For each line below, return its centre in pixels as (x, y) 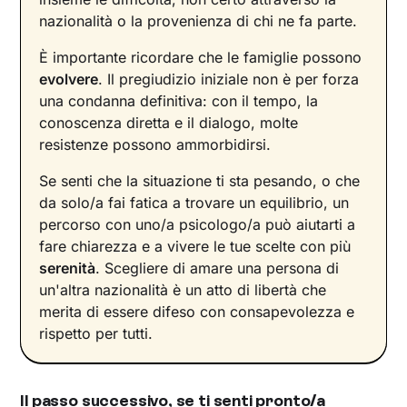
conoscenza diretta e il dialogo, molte (169, 123)
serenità (68, 268)
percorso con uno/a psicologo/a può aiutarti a (198, 225)
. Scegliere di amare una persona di (218, 268)
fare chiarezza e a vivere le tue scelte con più (195, 247)
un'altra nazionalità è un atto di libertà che (183, 290)
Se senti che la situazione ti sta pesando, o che (200, 181)
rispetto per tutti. (96, 334)
